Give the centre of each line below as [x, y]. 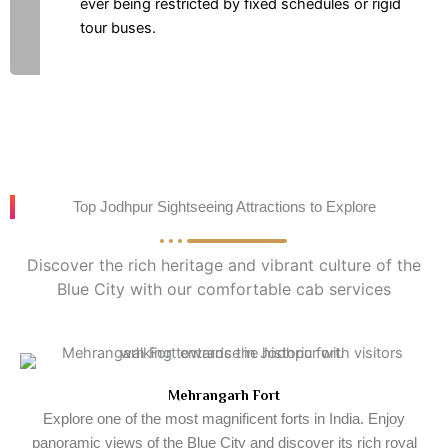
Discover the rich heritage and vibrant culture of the [224, 265]
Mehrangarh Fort [224, 395]
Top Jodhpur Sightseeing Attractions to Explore [224, 207]
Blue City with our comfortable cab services [224, 289]
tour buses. [118, 28]
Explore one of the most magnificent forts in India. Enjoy [224, 419]
